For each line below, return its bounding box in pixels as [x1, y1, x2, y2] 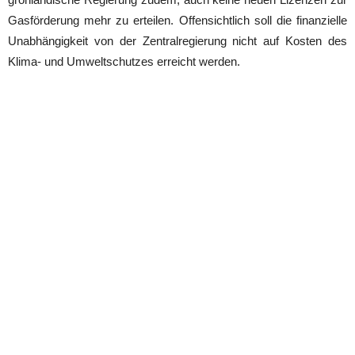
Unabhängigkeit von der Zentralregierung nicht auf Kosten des [8, 33, 347, 48]
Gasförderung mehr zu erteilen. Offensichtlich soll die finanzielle [8, 13, 347, 27]
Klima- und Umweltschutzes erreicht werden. [8, 54, 240, 68]
